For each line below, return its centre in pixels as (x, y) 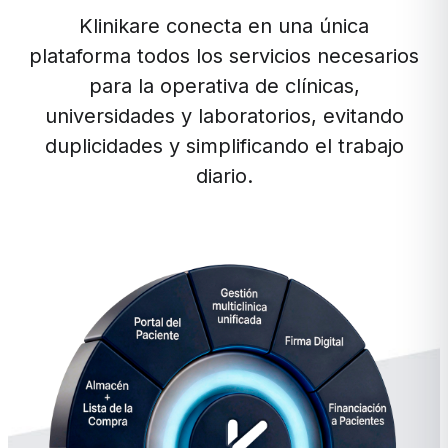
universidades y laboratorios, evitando (224, 115)
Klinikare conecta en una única (224, 25)
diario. (224, 175)
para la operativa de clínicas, (224, 85)
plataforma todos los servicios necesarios (224, 55)
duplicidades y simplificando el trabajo (224, 145)
